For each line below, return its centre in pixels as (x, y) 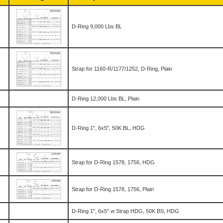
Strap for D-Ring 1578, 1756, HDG (113, 162)
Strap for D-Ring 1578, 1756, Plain (113, 189)
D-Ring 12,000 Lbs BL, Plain (106, 99)
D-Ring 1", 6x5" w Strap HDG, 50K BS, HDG (125, 211)
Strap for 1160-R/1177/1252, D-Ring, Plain (122, 69)
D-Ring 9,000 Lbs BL (97, 26)
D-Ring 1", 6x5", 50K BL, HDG (108, 128)
